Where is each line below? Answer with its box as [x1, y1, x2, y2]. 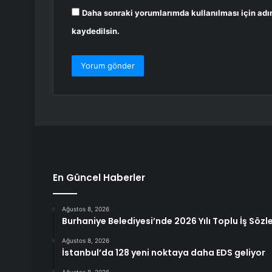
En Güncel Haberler [53, 171, 145, 185]
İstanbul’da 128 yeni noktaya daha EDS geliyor [62, 246, 265, 259]
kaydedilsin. [72, 26, 120, 36]
